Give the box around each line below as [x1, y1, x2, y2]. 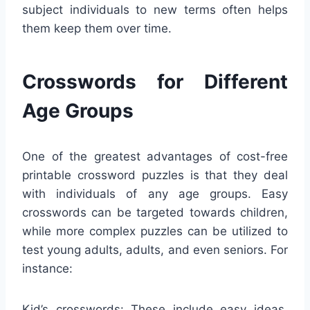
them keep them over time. [22, 21, 172, 36]
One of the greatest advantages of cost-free [22, 149, 288, 164]
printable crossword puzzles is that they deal [22, 168, 288, 183]
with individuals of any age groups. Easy [22, 187, 288, 201]
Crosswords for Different [22, 70, 288, 94]
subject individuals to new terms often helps [22, 3, 288, 17]
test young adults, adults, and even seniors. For [22, 243, 288, 257]
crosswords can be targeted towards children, [22, 206, 288, 220]
